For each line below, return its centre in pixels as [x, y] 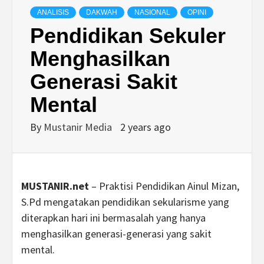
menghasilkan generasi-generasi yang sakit [116, 234]
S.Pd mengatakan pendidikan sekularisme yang [125, 202]
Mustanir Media [79, 127]
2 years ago [146, 127]
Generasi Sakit [104, 82]
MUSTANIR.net [55, 186]
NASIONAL [152, 13]
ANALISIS [53, 13]
